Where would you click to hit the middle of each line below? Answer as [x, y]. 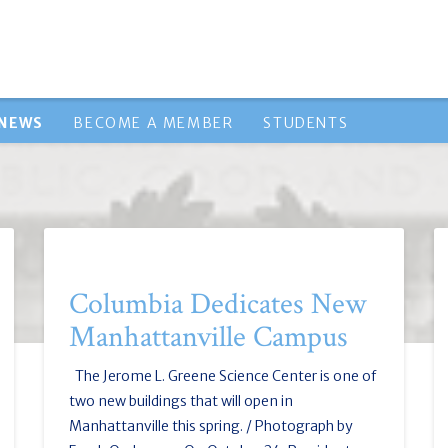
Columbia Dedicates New [217, 304]
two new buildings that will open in [180, 401]
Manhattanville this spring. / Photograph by [210, 426]
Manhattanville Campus [208, 337]
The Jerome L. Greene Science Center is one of [222, 376]
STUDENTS [306, 123]
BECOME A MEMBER [153, 123]
